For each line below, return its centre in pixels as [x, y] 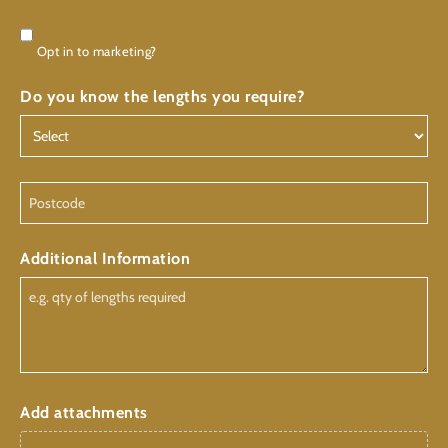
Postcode [53, 191]
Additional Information [105, 259]
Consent [50, 24]
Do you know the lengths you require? [162, 97]
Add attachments [84, 413]
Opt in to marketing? [96, 51]
